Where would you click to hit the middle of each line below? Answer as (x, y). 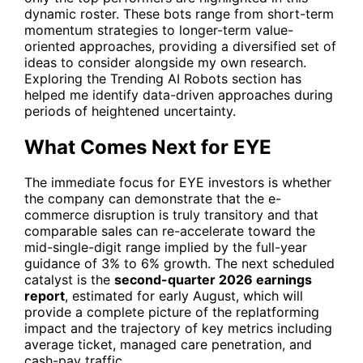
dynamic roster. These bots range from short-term (179, 13)
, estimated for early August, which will (184, 296)
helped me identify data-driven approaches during (179, 94)
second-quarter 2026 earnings (213, 280)
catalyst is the (69, 280)
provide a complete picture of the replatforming (172, 312)
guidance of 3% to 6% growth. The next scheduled (179, 264)
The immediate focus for (102, 183)
